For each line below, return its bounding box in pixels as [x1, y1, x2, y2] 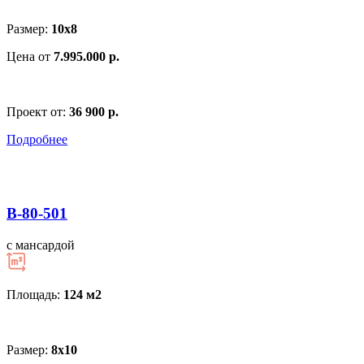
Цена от [6, 50, 54, 64]
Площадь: [6, 287, 63, 301]
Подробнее [6, 132, 67, 147]
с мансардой [6, 237, 75, 252]
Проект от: [6, 105, 69, 119]
